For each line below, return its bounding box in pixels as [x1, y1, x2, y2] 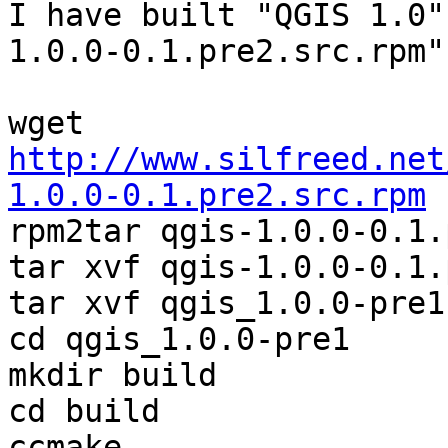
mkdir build [8, 357, 217, 394]
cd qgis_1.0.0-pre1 [8, 321, 350, 358]
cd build [8, 393, 160, 430]
